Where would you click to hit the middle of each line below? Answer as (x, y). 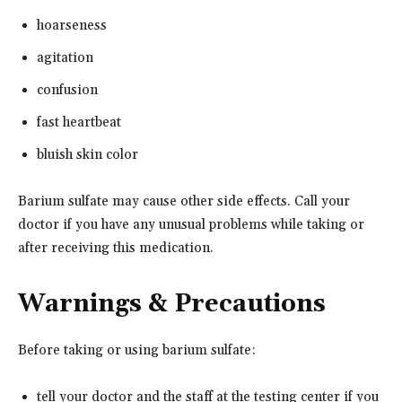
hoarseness (72, 25)
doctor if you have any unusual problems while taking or (191, 224)
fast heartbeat (79, 122)
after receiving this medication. (116, 248)
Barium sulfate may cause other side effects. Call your (184, 201)
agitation (65, 57)
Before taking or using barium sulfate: (137, 350)
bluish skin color (87, 154)
